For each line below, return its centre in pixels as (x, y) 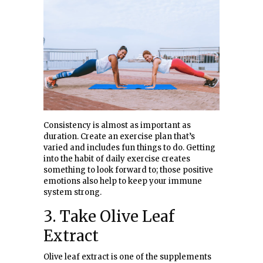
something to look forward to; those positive (128, 170)
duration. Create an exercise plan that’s (119, 137)
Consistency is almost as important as (117, 126)
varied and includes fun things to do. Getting (129, 148)
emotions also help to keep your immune (123, 181)
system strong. (73, 193)
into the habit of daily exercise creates (117, 159)
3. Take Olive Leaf (109, 217)
